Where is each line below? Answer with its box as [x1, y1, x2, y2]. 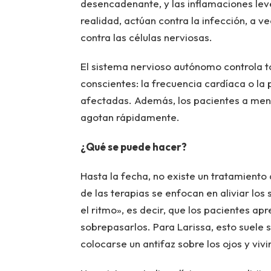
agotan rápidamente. [80, 111, 180, 124]
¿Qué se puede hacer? [80, 140, 187, 153]
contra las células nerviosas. [80, 30, 212, 44]
